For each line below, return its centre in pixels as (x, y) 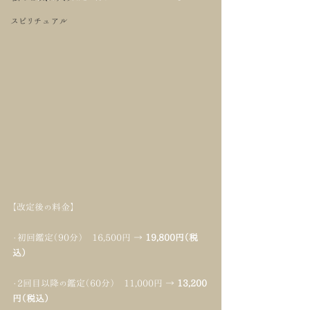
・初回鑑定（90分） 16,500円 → (79, 238)
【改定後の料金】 (43, 208)
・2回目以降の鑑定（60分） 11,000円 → (95, 284)
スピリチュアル (39, 21)
